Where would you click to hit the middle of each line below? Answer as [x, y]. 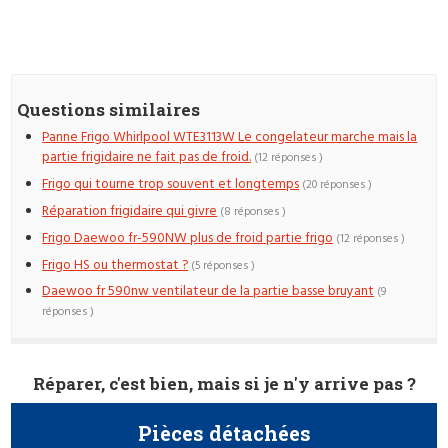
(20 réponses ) [337, 185]
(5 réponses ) [223, 265]
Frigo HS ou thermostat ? [115, 265]
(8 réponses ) [253, 212]
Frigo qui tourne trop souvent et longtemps [171, 185]
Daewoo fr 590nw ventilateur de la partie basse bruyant [208, 292]
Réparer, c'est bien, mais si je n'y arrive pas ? [224, 384]
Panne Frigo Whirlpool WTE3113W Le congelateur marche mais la [230, 138]
